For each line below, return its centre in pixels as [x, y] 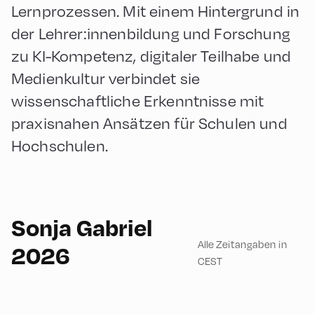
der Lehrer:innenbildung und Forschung [151, 33]
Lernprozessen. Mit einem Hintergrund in [156, 11]
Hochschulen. [60, 145]
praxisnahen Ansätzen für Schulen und [149, 123]
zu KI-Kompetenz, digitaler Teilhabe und [151, 56]
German [91, 208]
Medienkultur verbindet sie [106, 78]
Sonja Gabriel [82, 227]
